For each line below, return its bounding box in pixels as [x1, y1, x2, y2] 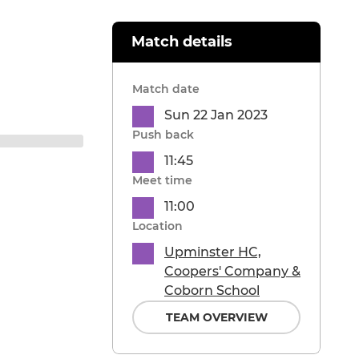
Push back [132, 127, 194, 143]
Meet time [132, 173, 192, 188]
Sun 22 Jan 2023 [164, 107, 268, 123]
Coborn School [164, 283, 260, 299]
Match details [131, 33, 232, 51]
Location [132, 219, 183, 234]
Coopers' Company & [164, 264, 301, 280]
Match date [132, 82, 200, 97]
